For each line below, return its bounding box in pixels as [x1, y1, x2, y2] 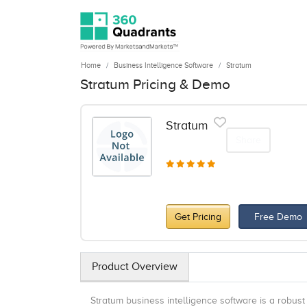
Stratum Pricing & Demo [80, 76, 230, 93]
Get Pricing [174, 211, 221, 222]
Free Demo [254, 211, 303, 222]
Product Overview [92, 260, 177, 273]
